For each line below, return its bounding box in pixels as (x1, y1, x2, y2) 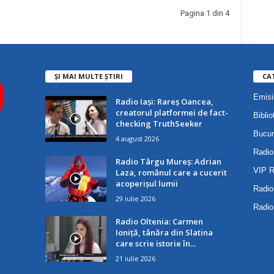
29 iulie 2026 (115, 193, 155, 203)
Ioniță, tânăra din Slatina (115, 226, 213, 238)
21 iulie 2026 (115, 253, 155, 263)
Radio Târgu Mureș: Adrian (115, 155, 221, 167)
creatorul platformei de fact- (115, 106, 228, 118)
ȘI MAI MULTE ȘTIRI (54, 71, 123, 81)
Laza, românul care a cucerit (115, 166, 227, 178)
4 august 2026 (115, 133, 159, 143)
